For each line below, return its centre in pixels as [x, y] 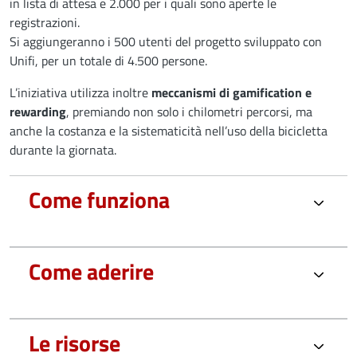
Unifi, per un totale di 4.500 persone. [110, 60]
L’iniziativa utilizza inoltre [80, 92]
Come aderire [91, 271]
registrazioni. [45, 22]
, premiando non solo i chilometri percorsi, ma [189, 111]
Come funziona [99, 199]
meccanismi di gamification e [231, 92]
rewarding [38, 111]
